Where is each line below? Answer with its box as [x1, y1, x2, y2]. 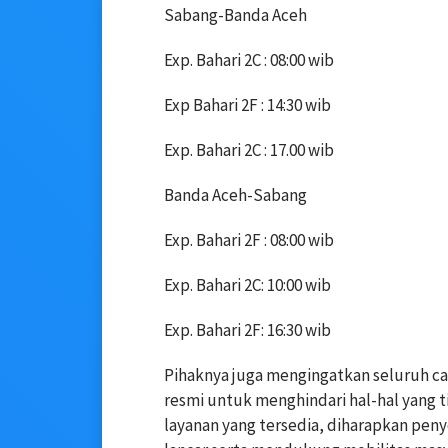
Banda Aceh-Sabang [164, 184, 307, 207]
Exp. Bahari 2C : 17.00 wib [164, 139, 334, 162]
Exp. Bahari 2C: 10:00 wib [164, 274, 331, 297]
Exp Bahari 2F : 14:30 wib [164, 94, 331, 117]
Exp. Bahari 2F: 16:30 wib [164, 319, 331, 342]
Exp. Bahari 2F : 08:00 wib [164, 229, 334, 252]
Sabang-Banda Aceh [164, 4, 307, 27]
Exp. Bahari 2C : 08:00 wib [164, 49, 334, 72]
